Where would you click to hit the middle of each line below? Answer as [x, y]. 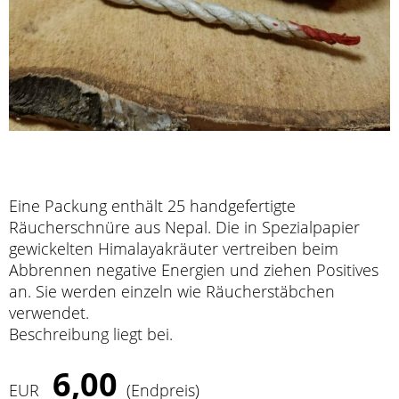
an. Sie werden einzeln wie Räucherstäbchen [172, 291]
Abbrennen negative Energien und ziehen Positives [194, 270]
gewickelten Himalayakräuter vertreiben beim [174, 248]
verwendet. [51, 313]
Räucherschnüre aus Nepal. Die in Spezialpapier [184, 227]
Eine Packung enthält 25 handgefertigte [152, 206]
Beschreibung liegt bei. [91, 334]
